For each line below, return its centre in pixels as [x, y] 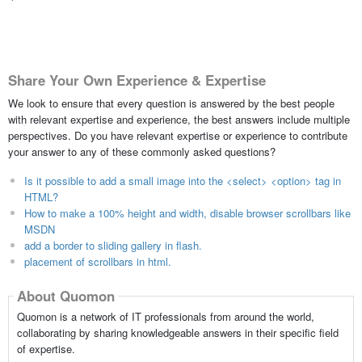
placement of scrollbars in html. [97, 261]
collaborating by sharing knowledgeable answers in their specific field [177, 332]
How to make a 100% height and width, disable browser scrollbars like [187, 213]
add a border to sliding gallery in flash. [113, 245]
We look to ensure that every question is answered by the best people [171, 103]
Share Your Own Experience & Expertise [137, 80]
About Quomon [65, 296]
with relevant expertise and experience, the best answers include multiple [179, 119]
